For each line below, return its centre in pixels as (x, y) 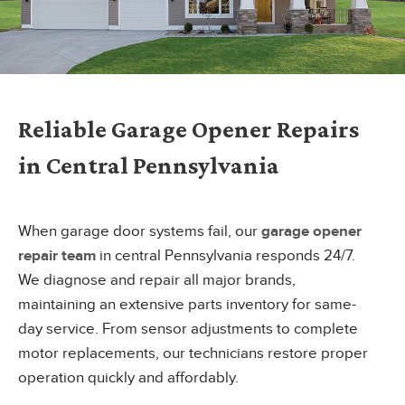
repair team (57, 255)
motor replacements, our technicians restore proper (193, 353)
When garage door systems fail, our (140, 231)
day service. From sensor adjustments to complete (188, 329)
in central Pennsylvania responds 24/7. (226, 255)
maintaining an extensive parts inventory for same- (187, 304)
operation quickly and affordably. (128, 377)
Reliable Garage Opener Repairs (188, 129)
